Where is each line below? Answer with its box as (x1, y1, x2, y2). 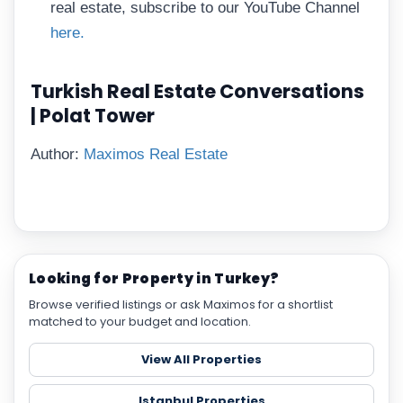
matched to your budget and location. (29, 313, 251, 331)
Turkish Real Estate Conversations (31, 77, 364, 104)
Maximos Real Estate (84, 145, 228, 163)
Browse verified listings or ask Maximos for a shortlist (29, 296, 333, 314)
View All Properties (141, 351, 262, 369)
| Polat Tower (31, 102, 155, 129)
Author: (31, 145, 84, 163)
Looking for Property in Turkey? (29, 269, 280, 289)
